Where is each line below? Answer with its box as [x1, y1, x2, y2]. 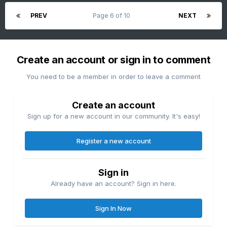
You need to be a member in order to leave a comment [26, 72, 201, 81]
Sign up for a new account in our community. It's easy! [27, 112, 200, 121]
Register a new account [76, 137, 151, 145]
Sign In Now [95, 204, 132, 213]
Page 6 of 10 [92, 12, 133, 20]
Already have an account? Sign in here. [51, 179, 176, 188]
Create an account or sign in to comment [16, 54, 211, 66]
